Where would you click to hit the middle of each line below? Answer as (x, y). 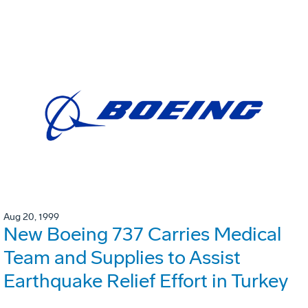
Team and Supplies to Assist (122, 258)
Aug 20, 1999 (31, 217)
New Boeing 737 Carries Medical (142, 234)
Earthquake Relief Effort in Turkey (146, 281)
